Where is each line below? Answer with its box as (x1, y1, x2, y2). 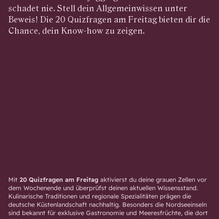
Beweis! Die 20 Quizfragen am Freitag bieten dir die (8, 14, 210, 24)
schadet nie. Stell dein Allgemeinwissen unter (8, 3, 187, 13)
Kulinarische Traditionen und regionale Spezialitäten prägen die (8, 192, 191, 200)
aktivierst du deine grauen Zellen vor (98, 175, 207, 183)
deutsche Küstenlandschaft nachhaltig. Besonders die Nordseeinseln (8, 200, 207, 208)
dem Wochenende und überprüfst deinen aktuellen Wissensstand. (8, 183, 198, 192)
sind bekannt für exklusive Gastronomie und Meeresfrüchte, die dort (8, 208, 208, 217)
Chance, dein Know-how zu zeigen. (8, 25, 145, 36)
